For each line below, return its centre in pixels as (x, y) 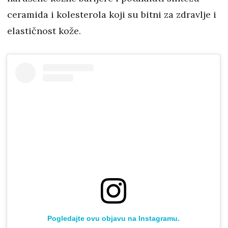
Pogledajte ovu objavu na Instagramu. (113, 219)
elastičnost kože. (44, 31)
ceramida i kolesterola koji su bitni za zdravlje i (112, 15)
